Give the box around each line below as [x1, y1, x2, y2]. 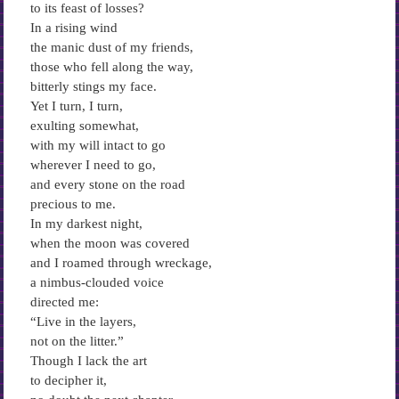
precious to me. [29, 197, 116, 211]
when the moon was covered [29, 236, 190, 250]
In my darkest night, [29, 216, 142, 231]
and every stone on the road [29, 177, 185, 191]
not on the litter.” [29, 334, 124, 348]
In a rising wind [29, 20, 118, 35]
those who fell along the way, [29, 60, 193, 74]
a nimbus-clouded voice [29, 275, 164, 289]
